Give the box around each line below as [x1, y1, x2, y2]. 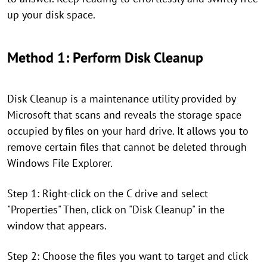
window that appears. [7, 219, 107, 232]
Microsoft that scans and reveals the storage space [7, 108, 241, 122]
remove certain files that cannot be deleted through [7, 140, 247, 154]
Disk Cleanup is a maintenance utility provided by [7, 92, 235, 105]
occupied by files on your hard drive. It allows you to [7, 124, 249, 138]
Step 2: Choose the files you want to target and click [7, 249, 248, 263]
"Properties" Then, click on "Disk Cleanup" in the [7, 203, 225, 216]
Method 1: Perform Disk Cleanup [7, 48, 203, 67]
